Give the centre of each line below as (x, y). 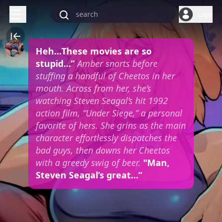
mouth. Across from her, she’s (93, 88)
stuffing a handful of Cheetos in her (105, 76)
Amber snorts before (117, 64)
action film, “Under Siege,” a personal (109, 113)
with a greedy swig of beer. (88, 163)
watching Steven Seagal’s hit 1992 (102, 101)
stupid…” (56, 64)
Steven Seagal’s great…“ (89, 175)
